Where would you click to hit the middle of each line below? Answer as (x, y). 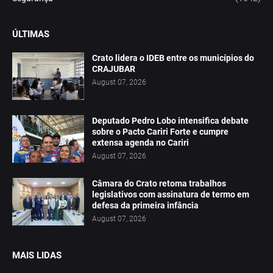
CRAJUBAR (114, 69)
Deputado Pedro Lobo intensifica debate (170, 121)
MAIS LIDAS (37, 256)
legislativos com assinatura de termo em (171, 195)
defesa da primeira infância (145, 206)
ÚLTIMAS (31, 34)
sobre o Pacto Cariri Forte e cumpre (160, 132)
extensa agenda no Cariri (140, 143)
